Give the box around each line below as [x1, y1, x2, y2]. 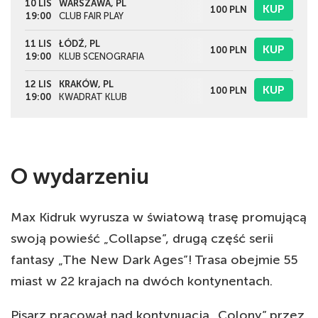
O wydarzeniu [11, 164, 149, 190]
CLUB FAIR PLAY [59, 11, 124, 22]
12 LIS [25, 79, 52, 90]
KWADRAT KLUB [59, 92, 127, 103]
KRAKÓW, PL [59, 79, 114, 90]
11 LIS [25, 38, 52, 50]
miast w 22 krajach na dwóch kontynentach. [11, 273, 273, 290]
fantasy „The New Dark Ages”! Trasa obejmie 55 [11, 252, 298, 268]
